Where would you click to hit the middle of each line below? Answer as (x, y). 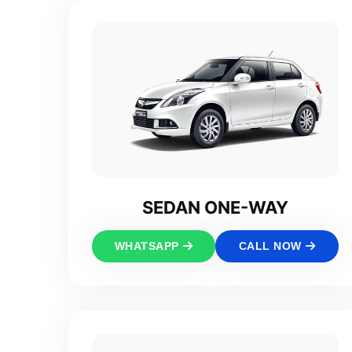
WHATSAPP (147, 246)
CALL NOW (270, 246)
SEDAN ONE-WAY (215, 207)
